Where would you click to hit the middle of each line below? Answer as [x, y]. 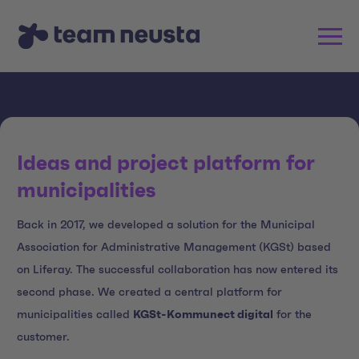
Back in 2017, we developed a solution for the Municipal [166, 225]
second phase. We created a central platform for [149, 292]
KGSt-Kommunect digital [203, 315]
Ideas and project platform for [166, 164]
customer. [43, 337]
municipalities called [75, 315]
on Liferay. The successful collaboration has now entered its [177, 270]
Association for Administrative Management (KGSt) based [174, 247]
